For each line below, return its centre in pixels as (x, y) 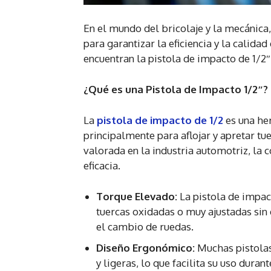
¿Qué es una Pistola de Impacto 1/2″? (176, 90)
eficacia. (102, 166)
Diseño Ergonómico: (145, 248)
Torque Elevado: (138, 197)
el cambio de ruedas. (145, 227)
